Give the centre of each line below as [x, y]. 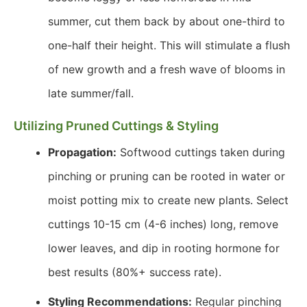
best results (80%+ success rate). [135, 272]
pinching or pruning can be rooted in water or [167, 176]
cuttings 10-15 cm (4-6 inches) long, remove [163, 224]
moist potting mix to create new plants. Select [168, 200]
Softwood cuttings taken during [201, 152]
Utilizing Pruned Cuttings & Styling [116, 126]
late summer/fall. [91, 93]
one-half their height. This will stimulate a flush [169, 45]
